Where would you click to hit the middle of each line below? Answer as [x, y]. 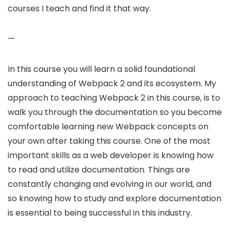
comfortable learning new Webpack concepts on [108, 126]
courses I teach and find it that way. [79, 8]
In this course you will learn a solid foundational [101, 69]
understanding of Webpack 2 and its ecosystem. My [112, 83]
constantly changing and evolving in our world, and [110, 184]
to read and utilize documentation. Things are [99, 169]
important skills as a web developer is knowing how [111, 155]
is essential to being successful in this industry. [100, 213]
